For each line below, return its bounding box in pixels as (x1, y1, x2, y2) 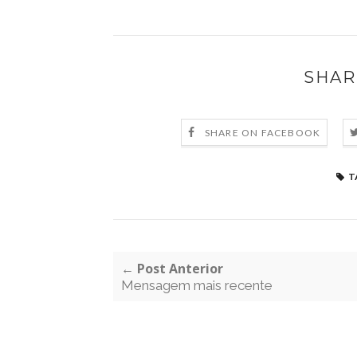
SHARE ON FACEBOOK (204, 127, 321, 139)
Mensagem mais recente (121, 277, 273, 293)
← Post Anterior (121, 260, 223, 277)
